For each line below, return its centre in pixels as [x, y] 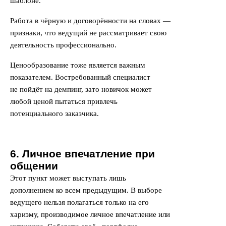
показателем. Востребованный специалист [80, 77]
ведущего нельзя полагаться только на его [79, 202]
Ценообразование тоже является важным [78, 65]
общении [34, 166]
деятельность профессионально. [63, 45]
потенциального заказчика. [54, 114]
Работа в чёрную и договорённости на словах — [90, 21]
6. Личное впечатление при [82, 154]
